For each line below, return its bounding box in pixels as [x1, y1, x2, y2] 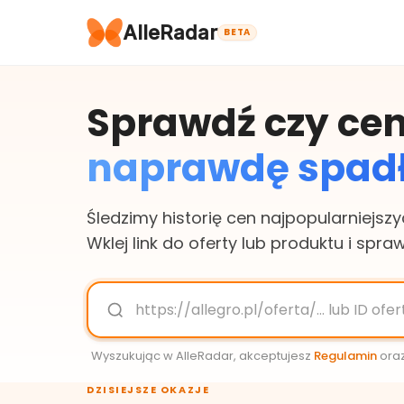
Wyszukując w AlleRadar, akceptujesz [91, 347, 311, 364]
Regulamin [314, 347, 377, 364]
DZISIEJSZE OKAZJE [87, 382, 210, 397]
